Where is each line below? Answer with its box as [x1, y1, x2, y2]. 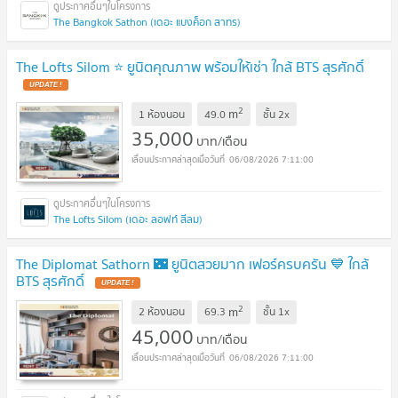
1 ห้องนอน [139, 105, 185, 123]
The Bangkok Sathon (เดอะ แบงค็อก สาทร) [53, 12, 241, 30]
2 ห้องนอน [139, 303, 185, 321]
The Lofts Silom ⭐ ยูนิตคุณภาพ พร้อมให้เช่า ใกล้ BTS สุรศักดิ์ [16, 54, 364, 78]
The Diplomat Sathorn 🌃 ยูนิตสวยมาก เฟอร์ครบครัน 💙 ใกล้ [16, 252, 369, 276]
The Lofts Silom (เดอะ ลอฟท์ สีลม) [53, 211, 203, 228]
